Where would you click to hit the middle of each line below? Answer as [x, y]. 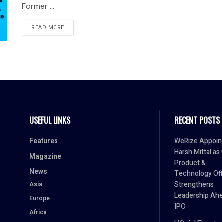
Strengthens [194, 185]
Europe [39, 198]
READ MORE [48, 28]
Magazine [45, 157]
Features [44, 141]
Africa [38, 212]
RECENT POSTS [197, 121]
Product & [190, 163]
